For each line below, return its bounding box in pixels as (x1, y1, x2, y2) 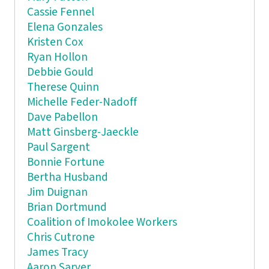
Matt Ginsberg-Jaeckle (26, 124, 139, 140)
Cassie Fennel (26, 4, 94, 20)
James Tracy (26, 244, 88, 260)
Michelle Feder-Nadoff (26, 94, 137, 110)
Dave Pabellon (26, 109, 98, 125)
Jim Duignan (26, 184, 88, 200)
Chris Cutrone (26, 229, 95, 245)
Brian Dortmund (26, 199, 107, 215)
